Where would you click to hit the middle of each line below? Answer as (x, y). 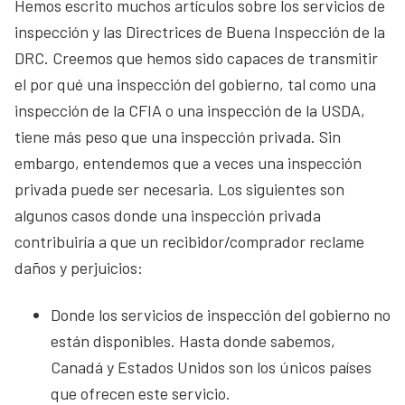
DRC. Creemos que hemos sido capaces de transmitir (196, 58)
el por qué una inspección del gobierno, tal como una (195, 84)
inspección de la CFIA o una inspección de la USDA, (190, 110)
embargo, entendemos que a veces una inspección (188, 163)
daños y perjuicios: (79, 268)
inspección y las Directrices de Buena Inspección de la (200, 32)
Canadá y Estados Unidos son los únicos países (211, 367)
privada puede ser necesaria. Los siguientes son (179, 189)
